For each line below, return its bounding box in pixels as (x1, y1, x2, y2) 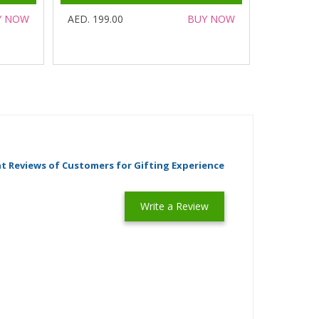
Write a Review (140, 199, 209, 213)
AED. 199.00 (67, 12, 123, 26)
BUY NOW (187, 12, 236, 26)
